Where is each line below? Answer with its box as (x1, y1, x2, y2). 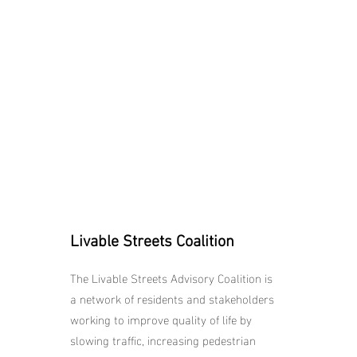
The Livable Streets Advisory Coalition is (70, 266, 273, 288)
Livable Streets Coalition (70, 233, 234, 252)
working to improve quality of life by (70, 308, 252, 330)
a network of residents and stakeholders (70, 287, 274, 309)
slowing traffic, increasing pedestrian (70, 328, 256, 351)
